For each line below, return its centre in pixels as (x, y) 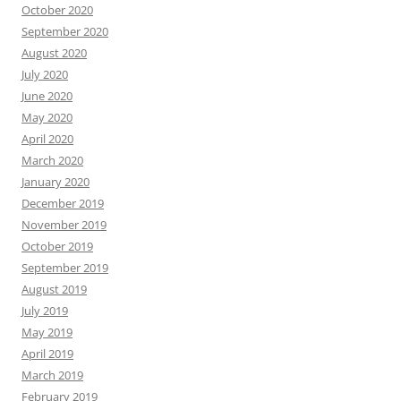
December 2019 (63, 203)
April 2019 (47, 353)
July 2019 (45, 310)
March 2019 (52, 375)
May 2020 (47, 117)
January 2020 (55, 181)
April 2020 (47, 138)
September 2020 (65, 31)
